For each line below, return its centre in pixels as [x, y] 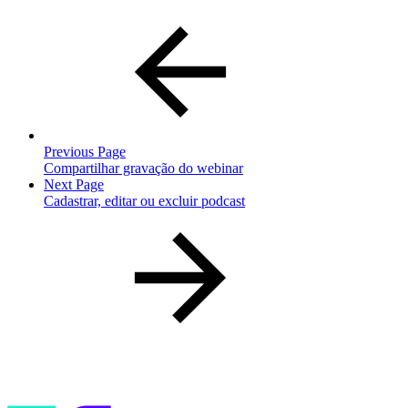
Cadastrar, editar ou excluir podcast [144, 201]
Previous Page [85, 152]
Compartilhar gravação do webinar [143, 168]
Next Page [74, 185]
